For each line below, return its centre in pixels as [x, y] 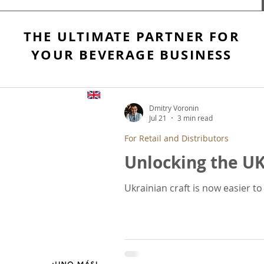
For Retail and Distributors [176, 138]
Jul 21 [158, 118]
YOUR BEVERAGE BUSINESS [132, 55]
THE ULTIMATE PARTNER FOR [132, 36]
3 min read [195, 118]
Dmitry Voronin [174, 108]
